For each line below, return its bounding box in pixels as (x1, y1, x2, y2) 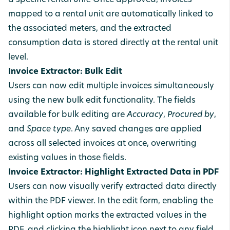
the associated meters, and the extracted (8, 25, 171, 33)
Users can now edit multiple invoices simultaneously (8, 82, 214, 90)
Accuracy (127, 111, 163, 119)
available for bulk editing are (8, 111, 127, 119)
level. (8, 53, 28, 62)
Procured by (167, 111, 214, 119)
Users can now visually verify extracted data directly (8, 183, 217, 191)
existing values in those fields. (8, 154, 126, 162)
